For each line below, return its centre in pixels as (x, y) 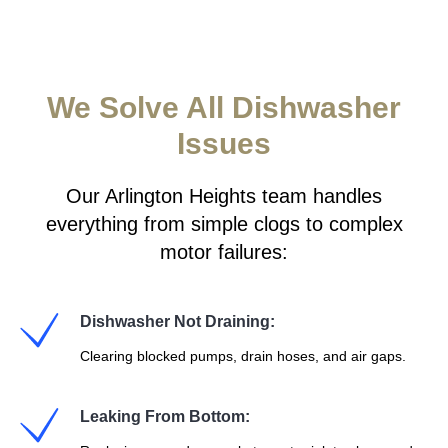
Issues (224, 143)
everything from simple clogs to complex (224, 224)
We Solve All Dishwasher (224, 107)
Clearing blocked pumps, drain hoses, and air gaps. (243, 356)
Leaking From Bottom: (165, 416)
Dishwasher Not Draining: (177, 321)
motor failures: (224, 252)
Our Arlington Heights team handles (224, 196)
